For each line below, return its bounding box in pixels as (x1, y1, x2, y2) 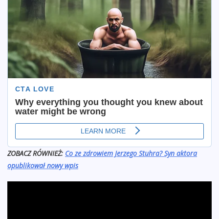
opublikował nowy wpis (7, 161, 78, 171)
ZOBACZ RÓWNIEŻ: (7, 149, 63, 158)
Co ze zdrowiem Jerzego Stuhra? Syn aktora (65, 149, 197, 158)
